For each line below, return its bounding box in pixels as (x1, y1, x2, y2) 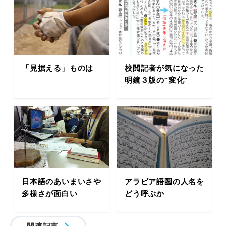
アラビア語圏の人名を (125, 176, 204, 186)
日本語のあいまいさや (22, 176, 101, 186)
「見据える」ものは (22, 63, 94, 73)
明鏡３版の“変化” (125, 75, 189, 85)
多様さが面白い (22, 188, 78, 198)
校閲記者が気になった (125, 63, 204, 73)
